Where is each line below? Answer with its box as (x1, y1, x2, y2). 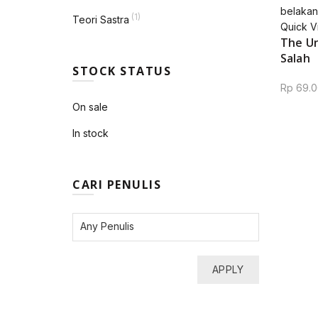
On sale (72, 101, 108, 113)
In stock (72, 127, 109, 139)
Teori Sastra (72, 13, 129, 26)
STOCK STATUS (72, 63, 171, 79)
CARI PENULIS (72, 177, 161, 192)
